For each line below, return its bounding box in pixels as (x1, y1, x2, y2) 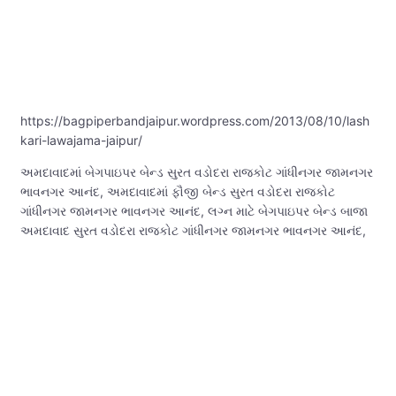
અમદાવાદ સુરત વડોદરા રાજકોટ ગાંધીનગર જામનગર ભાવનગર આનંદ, (20, 223, 366, 239)
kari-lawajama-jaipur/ (20, 133, 142, 148)
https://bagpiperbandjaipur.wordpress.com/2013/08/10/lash (20, 113, 369, 129)
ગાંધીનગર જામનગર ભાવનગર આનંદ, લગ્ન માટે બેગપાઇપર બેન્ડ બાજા (20, 203, 368, 219)
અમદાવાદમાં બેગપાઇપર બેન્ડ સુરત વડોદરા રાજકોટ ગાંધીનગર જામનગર (20, 164, 373, 180)
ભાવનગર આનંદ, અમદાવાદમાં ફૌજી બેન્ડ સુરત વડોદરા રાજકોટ (20, 184, 335, 200)
